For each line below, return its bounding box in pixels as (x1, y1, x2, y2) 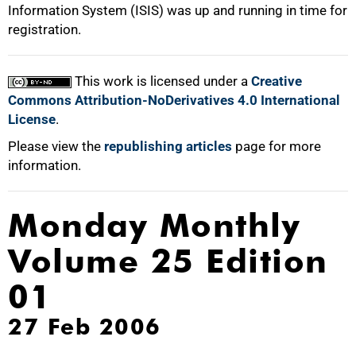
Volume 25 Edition (8, 242, 328, 281)
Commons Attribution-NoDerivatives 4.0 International (8, 92, 340, 108)
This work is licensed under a (72, 73, 251, 89)
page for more (232, 138, 321, 154)
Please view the (8, 138, 104, 154)
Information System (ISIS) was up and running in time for (8, 2, 347, 18)
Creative (251, 73, 302, 89)
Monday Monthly (8, 206, 300, 245)
